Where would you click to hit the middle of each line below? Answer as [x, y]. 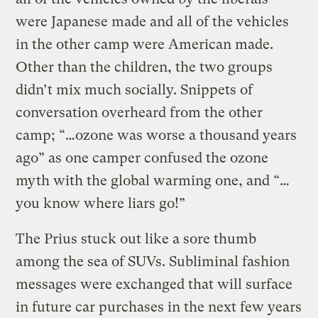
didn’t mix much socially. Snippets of [135, 89]
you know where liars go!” [101, 203]
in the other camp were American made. [145, 44]
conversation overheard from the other [139, 112]
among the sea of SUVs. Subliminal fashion [153, 261]
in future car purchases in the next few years [159, 307]
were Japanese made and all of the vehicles [153, 21]
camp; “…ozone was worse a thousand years [157, 135]
